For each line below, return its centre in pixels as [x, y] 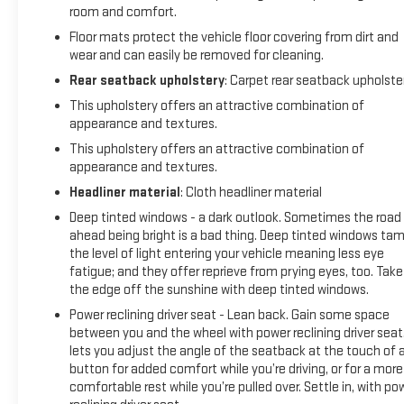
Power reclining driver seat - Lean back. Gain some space [229, 316]
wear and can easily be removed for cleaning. [196, 56]
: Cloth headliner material [251, 193]
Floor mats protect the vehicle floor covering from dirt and [234, 38]
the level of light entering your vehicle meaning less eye [226, 254]
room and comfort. [123, 13]
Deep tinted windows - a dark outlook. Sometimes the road [235, 218]
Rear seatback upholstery [147, 81]
